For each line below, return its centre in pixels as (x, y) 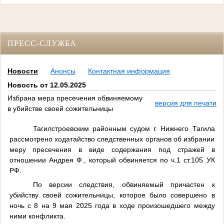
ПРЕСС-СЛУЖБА (42, 43)
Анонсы (63, 71)
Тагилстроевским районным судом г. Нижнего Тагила (124, 128)
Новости (23, 71)
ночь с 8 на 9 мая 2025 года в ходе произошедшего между (112, 205)
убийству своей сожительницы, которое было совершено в (112, 195)
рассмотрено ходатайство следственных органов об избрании (112, 139)
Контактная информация (129, 71)
